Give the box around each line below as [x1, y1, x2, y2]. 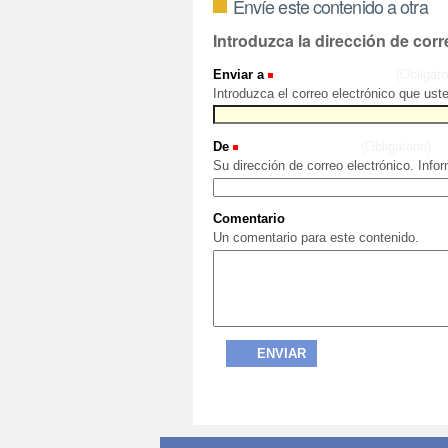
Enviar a [212, 66, 264, 82]
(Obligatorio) [360, 139, 431, 155]
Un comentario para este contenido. [212, 230, 419, 246]
